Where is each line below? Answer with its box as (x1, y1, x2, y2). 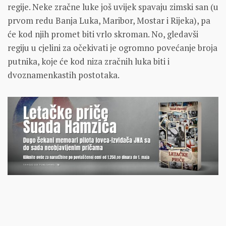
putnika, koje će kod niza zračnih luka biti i (8, 55, 169, 67)
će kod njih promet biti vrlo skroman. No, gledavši (8, 28, 198, 40)
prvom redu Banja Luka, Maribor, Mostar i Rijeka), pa (8, 14, 210, 26)
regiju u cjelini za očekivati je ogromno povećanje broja (8, 41, 217, 53)
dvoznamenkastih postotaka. (8, 69, 120, 81)
